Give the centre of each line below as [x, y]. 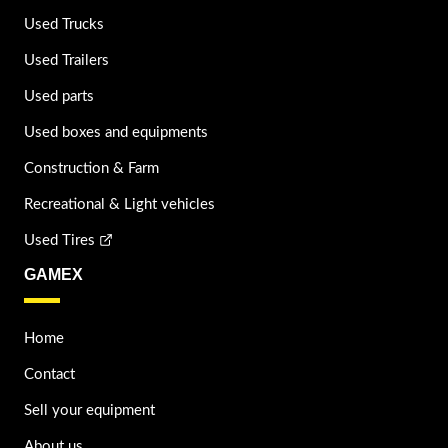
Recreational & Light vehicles [119, 205]
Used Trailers [66, 61]
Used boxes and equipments [115, 133]
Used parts [58, 97]
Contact [49, 375]
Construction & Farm [91, 169]
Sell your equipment [89, 411]
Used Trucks [63, 25]
